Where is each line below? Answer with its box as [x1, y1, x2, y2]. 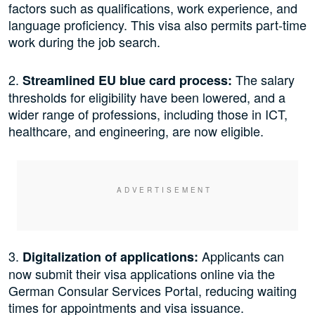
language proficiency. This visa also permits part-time [8, 15, 307, 34]
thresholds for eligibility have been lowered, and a [8, 88, 285, 107]
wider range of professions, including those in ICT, [8, 105, 288, 124]
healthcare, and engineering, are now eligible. [8, 122, 264, 141]
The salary [232, 70, 295, 89]
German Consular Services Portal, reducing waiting [8, 281, 297, 300]
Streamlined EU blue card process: [22, 71, 232, 90]
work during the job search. [8, 32, 160, 51]
